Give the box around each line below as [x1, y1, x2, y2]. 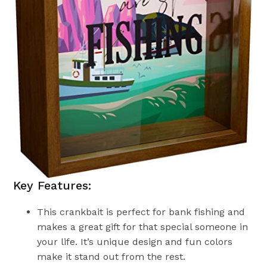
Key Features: [13, 178, 92, 193]
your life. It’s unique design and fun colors [37, 236, 233, 248]
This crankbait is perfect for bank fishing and [37, 206, 246, 218]
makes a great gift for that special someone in [37, 221, 249, 233]
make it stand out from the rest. [37, 251, 186, 263]
